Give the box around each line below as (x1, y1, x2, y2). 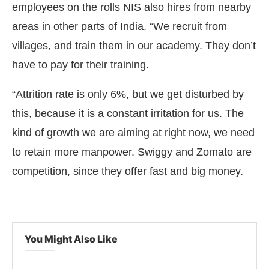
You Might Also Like (25, 233, 118, 245)
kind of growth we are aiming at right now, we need (12, 127, 255, 139)
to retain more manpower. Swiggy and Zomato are (12, 146, 252, 158)
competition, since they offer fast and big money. (12, 165, 243, 177)
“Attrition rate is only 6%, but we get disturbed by (12, 88, 244, 100)
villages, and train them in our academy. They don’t (12, 40, 256, 52)
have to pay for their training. (12, 59, 149, 71)
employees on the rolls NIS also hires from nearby (12, 1, 251, 13)
